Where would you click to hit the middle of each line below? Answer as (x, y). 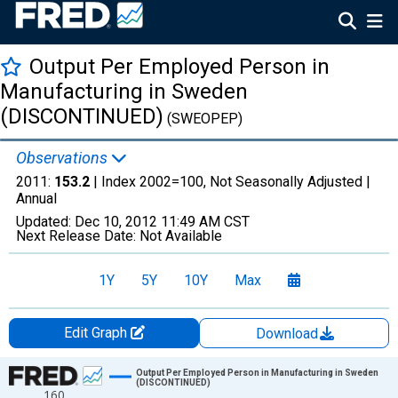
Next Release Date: (78, 236)
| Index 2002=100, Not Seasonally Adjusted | (230, 182)
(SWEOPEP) (203, 119)
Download (289, 334)
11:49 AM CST (205, 222)
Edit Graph (97, 333)
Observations (64, 158)
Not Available (181, 236)
